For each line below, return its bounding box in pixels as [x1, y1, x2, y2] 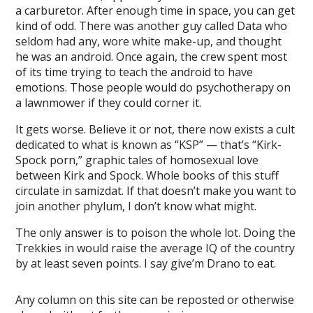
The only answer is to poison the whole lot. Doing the [15, 225, 296, 240]
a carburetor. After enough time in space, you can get [15, 3, 296, 18]
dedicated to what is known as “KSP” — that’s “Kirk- [15, 137, 282, 152]
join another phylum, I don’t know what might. [15, 198, 257, 214]
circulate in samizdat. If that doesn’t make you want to [15, 183, 297, 198]
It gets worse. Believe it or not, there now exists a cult [15, 122, 296, 137]
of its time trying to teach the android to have [15, 64, 254, 80]
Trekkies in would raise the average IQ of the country [15, 240, 296, 256]
